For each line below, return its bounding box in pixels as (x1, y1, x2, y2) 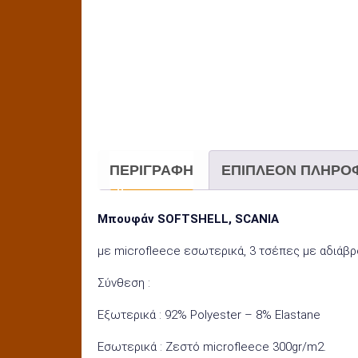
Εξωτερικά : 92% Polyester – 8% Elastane (97, 308, 320, 323)
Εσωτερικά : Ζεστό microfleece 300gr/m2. (97, 340, 326, 355)
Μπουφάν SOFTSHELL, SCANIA (97, 212, 279, 227)
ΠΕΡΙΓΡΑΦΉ (109, 161, 193, 178)
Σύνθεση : (97, 276, 150, 291)
